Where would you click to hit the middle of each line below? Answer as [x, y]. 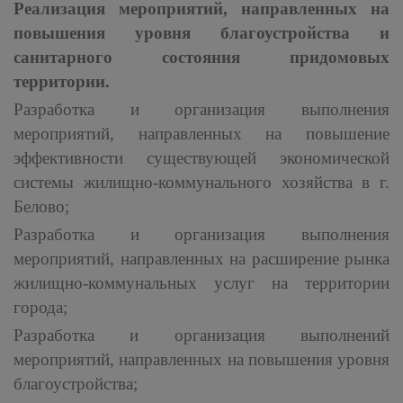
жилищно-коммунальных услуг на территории [201, 283]
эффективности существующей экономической [201, 158]
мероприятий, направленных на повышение [201, 134]
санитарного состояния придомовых [201, 57]
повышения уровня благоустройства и [201, 33]
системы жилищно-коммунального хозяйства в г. [201, 182]
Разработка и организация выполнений [201, 335]
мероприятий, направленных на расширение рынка [201, 259]
